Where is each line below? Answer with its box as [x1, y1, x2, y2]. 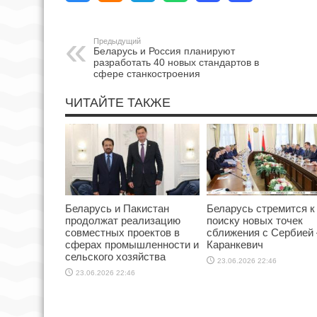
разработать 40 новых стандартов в [93, 57, 259, 69]
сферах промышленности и [65, 238, 199, 251]
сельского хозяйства [65, 250, 166, 263]
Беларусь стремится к [207, 202, 315, 215]
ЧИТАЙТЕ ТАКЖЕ [65, 96, 171, 110]
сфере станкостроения [93, 68, 200, 80]
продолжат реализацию [65, 214, 180, 227]
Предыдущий [93, 37, 141, 46]
